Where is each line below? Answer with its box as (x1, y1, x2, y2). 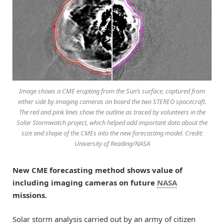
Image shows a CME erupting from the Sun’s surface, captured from (19, 86, 205, 96)
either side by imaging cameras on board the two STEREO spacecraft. (17, 97, 206, 106)
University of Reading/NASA (74, 139, 150, 148)
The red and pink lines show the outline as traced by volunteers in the (18, 107, 205, 117)
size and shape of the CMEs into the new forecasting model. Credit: (21, 128, 203, 138)
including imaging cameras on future (12, 177, 157, 188)
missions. (12, 190, 47, 200)
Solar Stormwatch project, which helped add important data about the (16, 118, 207, 127)
